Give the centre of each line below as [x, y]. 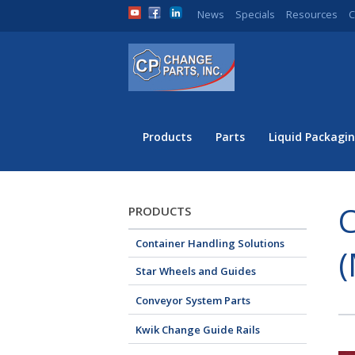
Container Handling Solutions [210, 243]
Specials [255, 14]
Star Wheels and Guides [196, 271]
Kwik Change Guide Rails [198, 330]
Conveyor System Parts [193, 300]
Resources [312, 14]
